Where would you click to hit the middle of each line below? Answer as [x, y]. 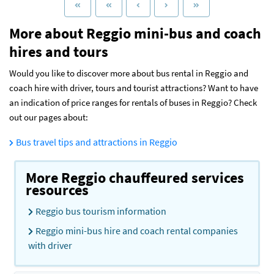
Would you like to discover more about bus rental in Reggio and [129, 73]
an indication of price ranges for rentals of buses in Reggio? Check [133, 102]
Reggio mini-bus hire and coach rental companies [137, 230]
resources [57, 190]
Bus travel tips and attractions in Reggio [97, 142]
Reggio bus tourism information [101, 211]
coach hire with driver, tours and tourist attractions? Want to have [134, 87]
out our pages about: [49, 117]
